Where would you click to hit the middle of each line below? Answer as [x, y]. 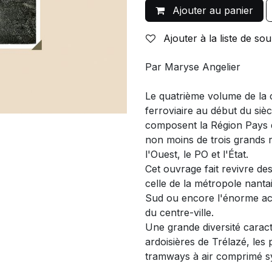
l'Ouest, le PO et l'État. [197, 154]
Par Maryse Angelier [193, 67]
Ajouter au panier [211, 10]
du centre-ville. [179, 212]
